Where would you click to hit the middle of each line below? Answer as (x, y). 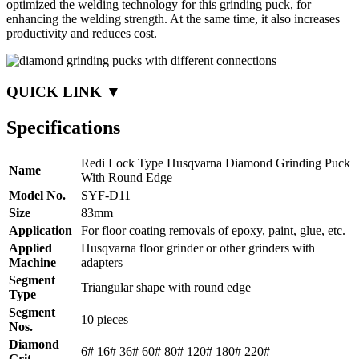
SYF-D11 (106, 196)
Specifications (63, 127)
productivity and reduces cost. (82, 33)
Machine (32, 263)
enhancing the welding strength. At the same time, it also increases (173, 18)
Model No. (37, 196)
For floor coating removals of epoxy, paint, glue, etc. (213, 231)
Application (40, 231)
